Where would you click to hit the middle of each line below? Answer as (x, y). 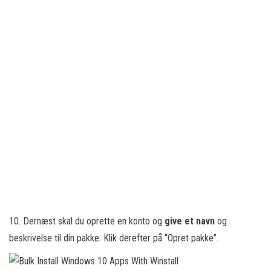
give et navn (191, 221)
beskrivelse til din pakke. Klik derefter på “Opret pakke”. (114, 238)
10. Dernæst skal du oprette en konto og (87, 221)
